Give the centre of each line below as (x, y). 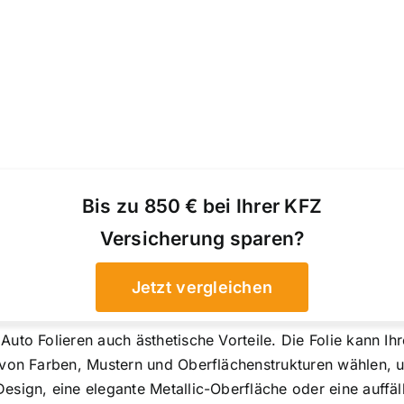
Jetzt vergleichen (202, 288)
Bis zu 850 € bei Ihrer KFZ (202, 207)
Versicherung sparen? (202, 239)
